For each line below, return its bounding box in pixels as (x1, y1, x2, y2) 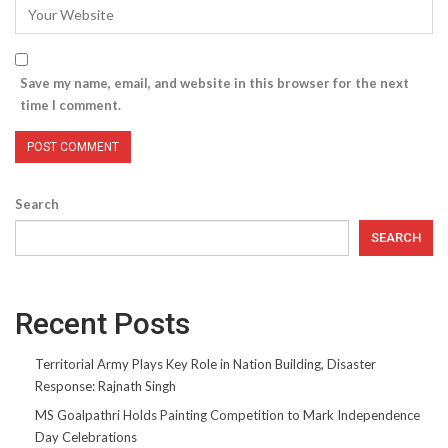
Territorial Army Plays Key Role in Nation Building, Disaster (35, 355, 376, 372)
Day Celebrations (35, 428, 137, 445)
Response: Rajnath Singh (35, 377, 176, 394)
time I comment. (20, 96, 121, 113)
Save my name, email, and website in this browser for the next (20, 74, 409, 91)
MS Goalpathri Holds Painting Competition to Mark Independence (35, 406, 420, 423)
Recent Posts (15, 305, 190, 341)
